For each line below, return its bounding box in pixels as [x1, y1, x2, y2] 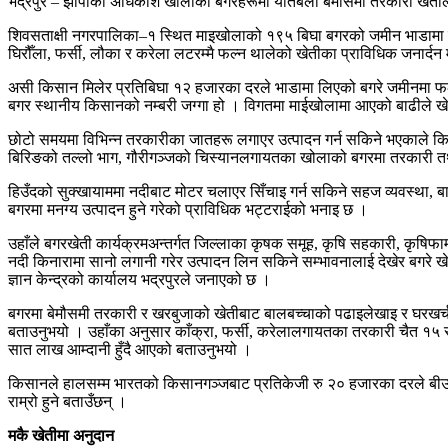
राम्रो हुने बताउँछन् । [8, 392, 131, 410]
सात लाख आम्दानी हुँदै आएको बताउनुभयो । [8, 340, 256, 358]
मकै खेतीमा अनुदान [8, 426, 118, 444]
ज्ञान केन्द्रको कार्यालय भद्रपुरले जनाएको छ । [8, 270, 275, 288]
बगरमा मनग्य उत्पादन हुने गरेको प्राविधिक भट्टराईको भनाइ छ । [8, 200, 372, 218]
